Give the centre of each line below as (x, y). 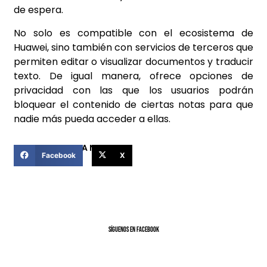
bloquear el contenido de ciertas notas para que (133, 104)
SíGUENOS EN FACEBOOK (133, 229)
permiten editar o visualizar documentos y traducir (133, 61)
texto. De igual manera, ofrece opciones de (133, 76)
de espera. (38, 10)
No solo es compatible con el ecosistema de (133, 33)
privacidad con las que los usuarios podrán (133, 90)
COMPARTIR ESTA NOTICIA (69, 148)
